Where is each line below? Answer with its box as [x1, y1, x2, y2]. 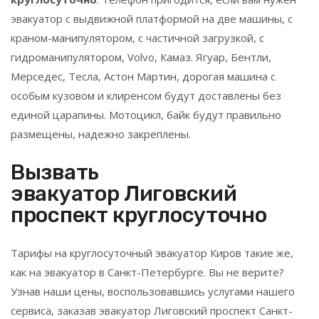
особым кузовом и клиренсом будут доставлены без [11, 88, 281, 103]
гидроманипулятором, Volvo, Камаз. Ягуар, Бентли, [11, 50, 271, 64]
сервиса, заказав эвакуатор [11, 303, 154, 318]
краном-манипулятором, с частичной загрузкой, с [11, 31, 264, 45]
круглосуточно [108, 202, 267, 228]
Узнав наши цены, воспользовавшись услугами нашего [11, 284, 295, 298]
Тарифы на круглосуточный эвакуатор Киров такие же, [11, 246, 293, 260]
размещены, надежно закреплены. [11, 127, 191, 141]
